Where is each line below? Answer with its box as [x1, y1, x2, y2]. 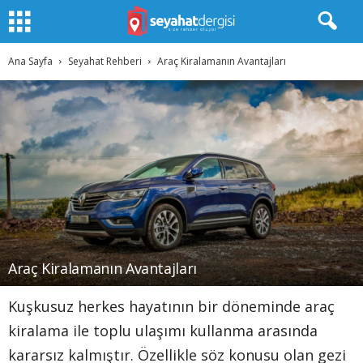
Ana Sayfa [8, 54, 53, 68]
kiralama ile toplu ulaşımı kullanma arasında [8, 321, 318, 341]
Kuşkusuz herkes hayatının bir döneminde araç [8, 297, 335, 317]
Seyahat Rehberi [68, 54, 142, 68]
